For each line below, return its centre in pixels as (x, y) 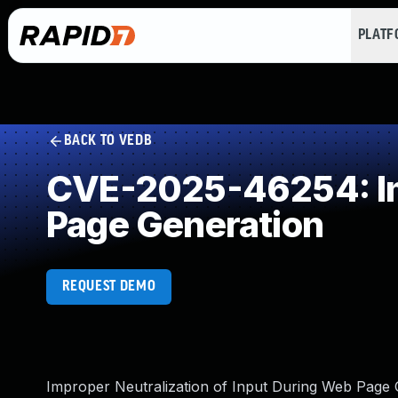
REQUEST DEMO (109, 287)
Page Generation (185, 224)
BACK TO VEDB (108, 141)
